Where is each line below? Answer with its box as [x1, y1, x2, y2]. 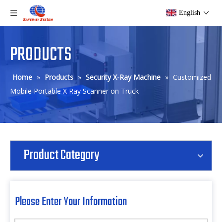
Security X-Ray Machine [86, 72, 161, 82]
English [179, 9, 200, 16]
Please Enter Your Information [15, 193, 127, 211]
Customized [173, 72, 211, 82]
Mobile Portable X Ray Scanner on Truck [10, 86, 139, 96]
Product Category [24, 145, 99, 166]
